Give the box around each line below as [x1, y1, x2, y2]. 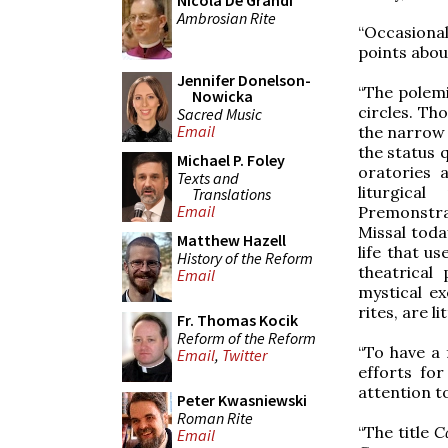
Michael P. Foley [177, 150, 285, 170]
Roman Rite [177, 407, 253, 428]
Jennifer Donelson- [177, 70, 311, 90]
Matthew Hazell [177, 230, 286, 250]
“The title [358, 421, 434, 442]
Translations [192, 183, 271, 204]
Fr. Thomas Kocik [177, 310, 298, 330]
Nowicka [192, 86, 253, 106]
